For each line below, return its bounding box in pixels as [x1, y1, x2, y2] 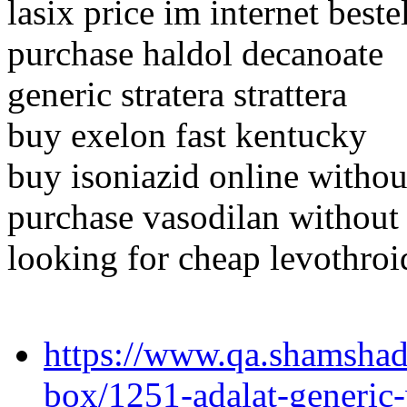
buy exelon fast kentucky [7, 115, 367, 155]
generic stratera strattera [7, 74, 347, 114]
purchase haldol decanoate [7, 34, 383, 74]
